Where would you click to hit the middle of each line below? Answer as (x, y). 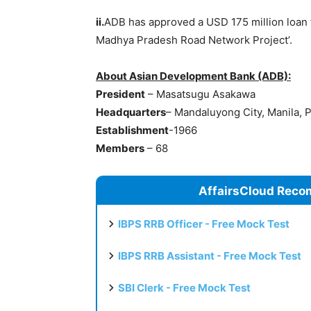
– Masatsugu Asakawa (200, 94)
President (120, 94)
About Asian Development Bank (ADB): (193, 76)
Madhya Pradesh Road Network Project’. (194, 40)
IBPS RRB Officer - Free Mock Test (204, 224)
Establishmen (130, 130)
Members (120, 148)
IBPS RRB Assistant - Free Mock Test (210, 255)
